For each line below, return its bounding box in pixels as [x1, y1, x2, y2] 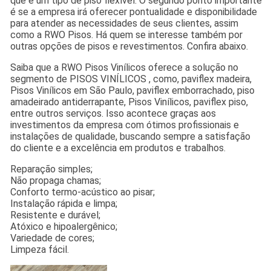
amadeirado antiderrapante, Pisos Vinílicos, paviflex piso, [10, 96, 249, 108]
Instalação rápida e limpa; [10, 197, 118, 209]
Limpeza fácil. [10, 243, 70, 255]
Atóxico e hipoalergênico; [10, 220, 118, 232]
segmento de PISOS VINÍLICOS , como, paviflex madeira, [10, 73, 252, 85]
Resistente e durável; [10, 209, 101, 221]
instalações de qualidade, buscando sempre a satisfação [10, 130, 251, 142]
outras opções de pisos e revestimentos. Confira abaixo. [10, 40, 249, 52]
